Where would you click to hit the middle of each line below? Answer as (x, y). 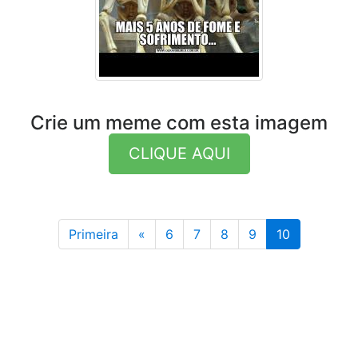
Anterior (169, 233)
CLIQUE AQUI (179, 153)
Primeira (93, 234)
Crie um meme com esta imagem (179, 123)
